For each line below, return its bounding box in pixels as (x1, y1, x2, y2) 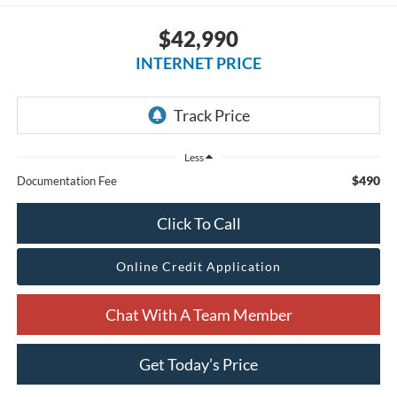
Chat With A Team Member (105, 304, 292, 324)
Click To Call (156, 213, 241, 233)
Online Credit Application (116, 258, 281, 274)
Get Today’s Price (139, 354, 258, 374)
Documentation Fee (16, 173, 117, 188)
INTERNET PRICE (136, 52, 261, 73)
